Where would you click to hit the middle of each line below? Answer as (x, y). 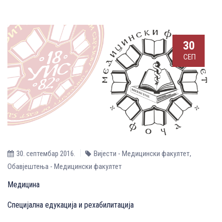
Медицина (24, 184)
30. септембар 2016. (46, 153)
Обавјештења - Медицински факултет (65, 166)
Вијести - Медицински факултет (142, 153)
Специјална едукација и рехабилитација (71, 205)
